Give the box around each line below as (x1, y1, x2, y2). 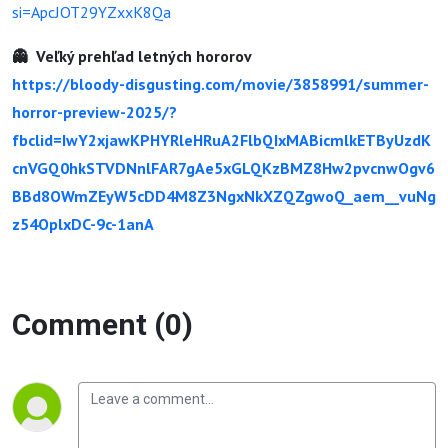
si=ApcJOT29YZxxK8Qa (12, 2, 171, 22)
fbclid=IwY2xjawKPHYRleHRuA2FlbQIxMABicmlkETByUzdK (12, 130, 431, 150)
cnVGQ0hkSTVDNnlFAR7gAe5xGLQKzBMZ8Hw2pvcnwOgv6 (12, 158, 435, 178)
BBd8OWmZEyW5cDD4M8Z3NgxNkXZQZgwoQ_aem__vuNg (12, 186, 436, 206)
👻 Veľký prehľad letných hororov (12, 46, 252, 66)
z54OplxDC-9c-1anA (12, 214, 154, 234)
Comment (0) (12, 307, 193, 342)
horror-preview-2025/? (12, 102, 177, 122)
